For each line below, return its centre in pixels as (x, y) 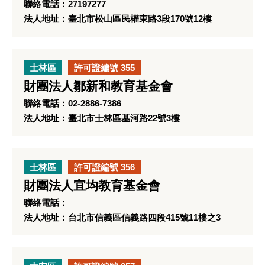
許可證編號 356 (104, 167)
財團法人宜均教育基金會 (92, 186)
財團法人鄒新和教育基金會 (98, 86)
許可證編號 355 (104, 68)
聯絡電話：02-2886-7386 (72, 103)
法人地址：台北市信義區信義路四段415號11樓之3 (122, 217)
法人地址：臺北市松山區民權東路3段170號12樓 (118, 19)
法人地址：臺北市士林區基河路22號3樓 (102, 118)
